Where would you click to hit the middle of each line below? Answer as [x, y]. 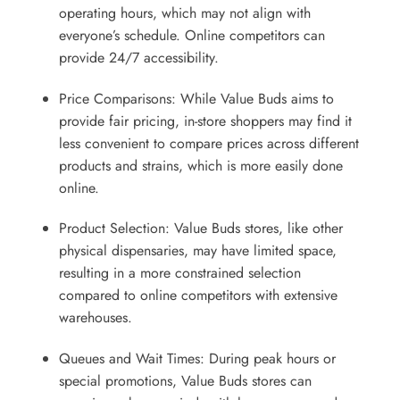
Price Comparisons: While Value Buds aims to [196, 98]
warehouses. [95, 318]
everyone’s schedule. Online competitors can [192, 35]
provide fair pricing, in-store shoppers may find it [205, 121]
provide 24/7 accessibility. [138, 57]
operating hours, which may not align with [184, 12]
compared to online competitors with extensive [198, 296]
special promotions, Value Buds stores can [185, 381]
